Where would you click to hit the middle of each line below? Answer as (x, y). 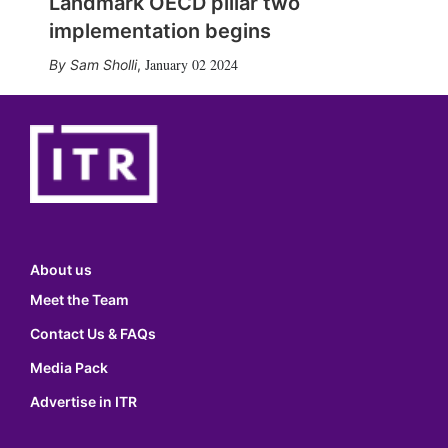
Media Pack (69, 368)
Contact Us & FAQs (93, 334)
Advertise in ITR (83, 402)
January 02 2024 (191, 64)
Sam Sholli (103, 64)
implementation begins (159, 30)
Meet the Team (79, 300)
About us (61, 270)
